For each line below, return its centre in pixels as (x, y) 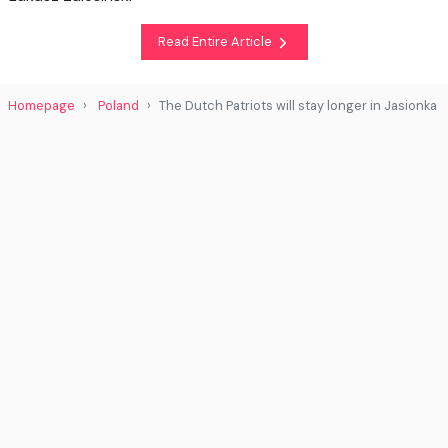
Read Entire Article (216, 42)
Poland (118, 105)
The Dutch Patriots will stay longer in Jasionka (298, 105)
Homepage (41, 105)
